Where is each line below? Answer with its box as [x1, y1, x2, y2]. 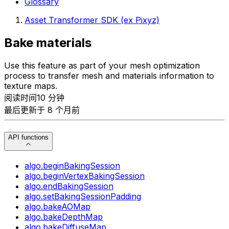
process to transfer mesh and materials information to [4, 70, 214, 81]
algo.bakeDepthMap [25, 211, 103, 222]
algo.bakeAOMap [25, 201, 90, 212]
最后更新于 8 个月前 [4, 104, 80, 115]
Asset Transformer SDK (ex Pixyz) [25, 15, 159, 25]
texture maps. [4, 80, 57, 91]
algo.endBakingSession [25, 180, 113, 191]
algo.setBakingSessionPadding [25, 191, 141, 201]
